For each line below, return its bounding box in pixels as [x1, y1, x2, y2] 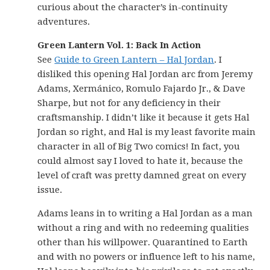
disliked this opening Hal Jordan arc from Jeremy [37, 69, 253, 80]
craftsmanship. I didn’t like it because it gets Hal [37, 112, 250, 123]
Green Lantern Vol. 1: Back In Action [37, 40, 201, 51]
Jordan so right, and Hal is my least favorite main [37, 127, 256, 137]
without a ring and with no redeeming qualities [37, 222, 250, 233]
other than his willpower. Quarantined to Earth [37, 237, 248, 248]
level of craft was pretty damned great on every [37, 170, 246, 181]
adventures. [37, 16, 90, 27]
